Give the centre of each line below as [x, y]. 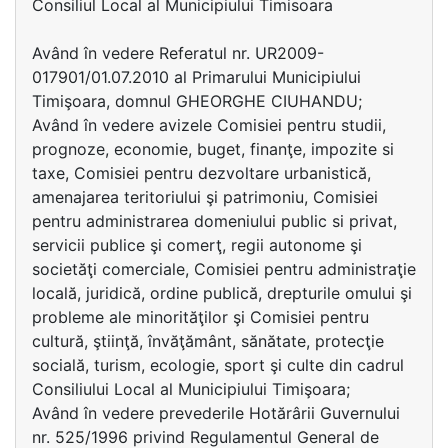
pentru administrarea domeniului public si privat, [214, 221]
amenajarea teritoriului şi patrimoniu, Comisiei [205, 197]
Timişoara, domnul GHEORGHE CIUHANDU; [197, 101]
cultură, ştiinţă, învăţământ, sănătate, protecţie [208, 341]
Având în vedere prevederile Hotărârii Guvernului [216, 413]
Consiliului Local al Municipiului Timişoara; [191, 389]
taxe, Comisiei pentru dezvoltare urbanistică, [201, 173]
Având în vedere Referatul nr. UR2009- [178, 53]
